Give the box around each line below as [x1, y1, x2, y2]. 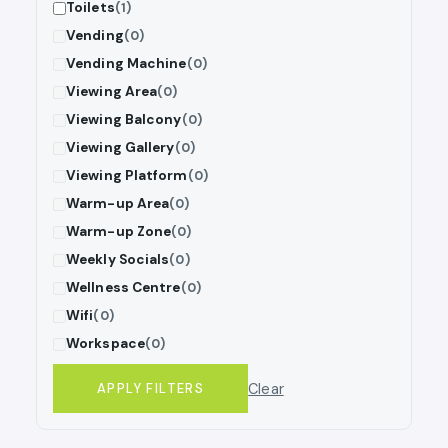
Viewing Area [66, 83, 158, 101]
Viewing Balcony [66, 111, 182, 129]
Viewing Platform [66, 167, 188, 185]
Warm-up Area [66, 195, 170, 213]
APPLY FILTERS [97, 380, 205, 398]
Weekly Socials [66, 251, 170, 269]
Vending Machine [66, 55, 187, 73]
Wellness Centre [66, 279, 181, 297]
